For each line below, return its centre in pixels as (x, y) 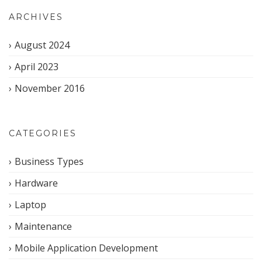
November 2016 (50, 88)
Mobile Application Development (86, 248)
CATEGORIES (43, 133)
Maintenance (43, 226)
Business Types (49, 161)
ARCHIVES (36, 17)
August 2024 (42, 45)
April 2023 (37, 67)
